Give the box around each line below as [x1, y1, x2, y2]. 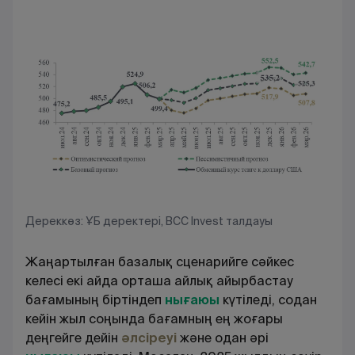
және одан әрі [180, 329, 269, 346]
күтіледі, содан [223, 291, 317, 308]
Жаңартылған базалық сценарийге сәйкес [25, 253, 294, 270]
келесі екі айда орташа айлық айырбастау [25, 272, 293, 289]
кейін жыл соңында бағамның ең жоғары [25, 310, 283, 327]
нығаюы [165, 291, 223, 308]
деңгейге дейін [25, 329, 121, 346]
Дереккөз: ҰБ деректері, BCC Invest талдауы [25, 213, 273, 228]
